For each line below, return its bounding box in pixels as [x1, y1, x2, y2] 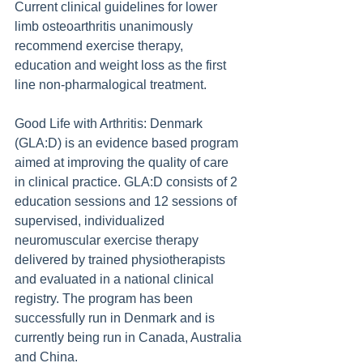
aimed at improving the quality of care [15, 156, 232, 169]
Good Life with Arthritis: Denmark [15, 117, 206, 130]
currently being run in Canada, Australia [15, 331, 245, 344]
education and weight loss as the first [15, 58, 229, 72]
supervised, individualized [15, 214, 168, 228]
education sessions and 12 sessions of [15, 194, 240, 208]
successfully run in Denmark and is [15, 311, 218, 325]
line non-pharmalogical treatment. [15, 78, 207, 92]
